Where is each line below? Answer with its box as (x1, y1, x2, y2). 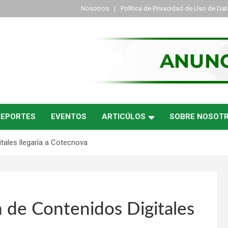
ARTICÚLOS (102, 112, 146, 121)
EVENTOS (51, 112, 87, 121)
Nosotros (81, 5, 109, 12)
